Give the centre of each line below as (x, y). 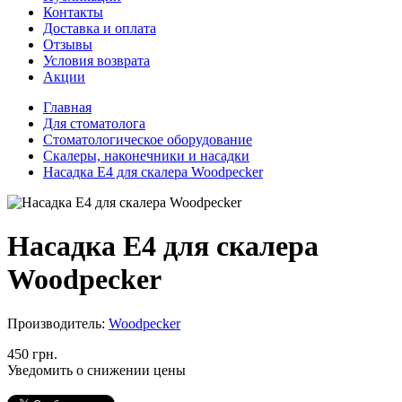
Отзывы (68, 44)
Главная (67, 107)
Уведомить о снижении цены (96, 370)
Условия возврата (96, 61)
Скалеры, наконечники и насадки (146, 156)
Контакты (73, 12)
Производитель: (58, 323)
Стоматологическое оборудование (148, 140)
